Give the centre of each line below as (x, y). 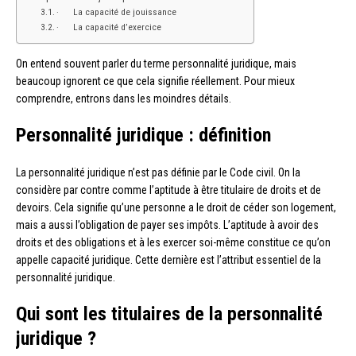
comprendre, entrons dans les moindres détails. (124, 99)
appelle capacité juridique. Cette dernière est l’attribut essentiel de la (168, 260)
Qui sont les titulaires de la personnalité (169, 314)
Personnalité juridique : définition (143, 135)
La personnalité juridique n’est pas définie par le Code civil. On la (158, 173)
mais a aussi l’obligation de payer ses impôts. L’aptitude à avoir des (167, 225)
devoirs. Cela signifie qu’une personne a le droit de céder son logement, (176, 208)
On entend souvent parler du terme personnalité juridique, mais (156, 64)
